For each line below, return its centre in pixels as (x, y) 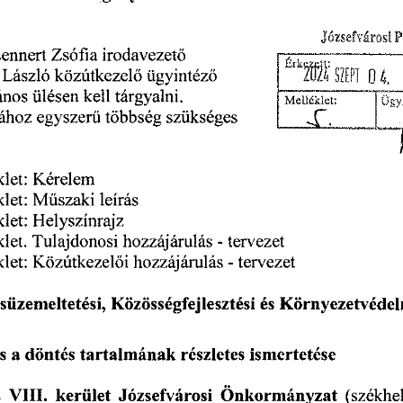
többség (134, 119)
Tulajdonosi (139, 242)
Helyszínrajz (142, 222)
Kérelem (127, 180)
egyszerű (69, 119)
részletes (213, 357)
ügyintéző (182, 77)
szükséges (202, 118)
